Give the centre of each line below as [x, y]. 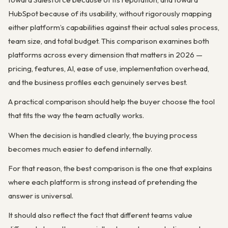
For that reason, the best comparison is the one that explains [110, 168]
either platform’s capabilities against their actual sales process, [114, 27]
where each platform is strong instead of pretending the [103, 182]
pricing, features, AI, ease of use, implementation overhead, [109, 68]
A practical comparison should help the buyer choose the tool [111, 102]
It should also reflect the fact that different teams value [100, 215]
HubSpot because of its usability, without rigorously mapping [110, 13]
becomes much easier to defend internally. [80, 149]
